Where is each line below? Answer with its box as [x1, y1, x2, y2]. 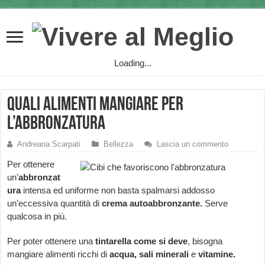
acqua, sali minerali [109, 249, 192, 260]
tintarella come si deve [95, 236, 188, 247]
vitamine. [196, 249, 236, 260]
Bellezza [104, 140, 134, 149]
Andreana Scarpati [17, 140, 81, 149]
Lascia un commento [157, 140, 229, 149]
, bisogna [188, 236, 223, 247]
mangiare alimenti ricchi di [7, 249, 110, 260]
